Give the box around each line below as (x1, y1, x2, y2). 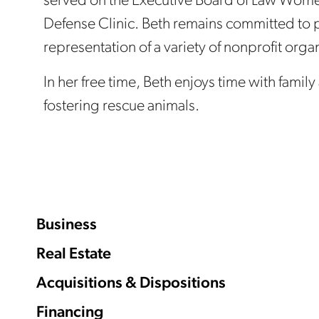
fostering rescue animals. (43, 98, 200, 115)
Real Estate (36, 246, 112, 263)
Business (36, 217, 98, 234)
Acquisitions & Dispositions (36, 276, 226, 292)
